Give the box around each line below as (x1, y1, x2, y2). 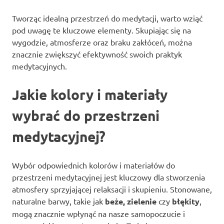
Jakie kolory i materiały (12, 85, 167, 103)
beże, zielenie (105, 195, 156, 206)
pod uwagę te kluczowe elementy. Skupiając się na (12, 24, 191, 35)
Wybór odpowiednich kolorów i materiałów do (12, 159, 175, 170)
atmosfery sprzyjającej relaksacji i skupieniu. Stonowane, (12, 183, 212, 194)
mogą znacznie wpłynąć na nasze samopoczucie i (12, 208, 185, 218)
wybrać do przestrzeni (12, 106, 159, 124)
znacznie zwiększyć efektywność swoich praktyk (12, 48, 182, 59)
